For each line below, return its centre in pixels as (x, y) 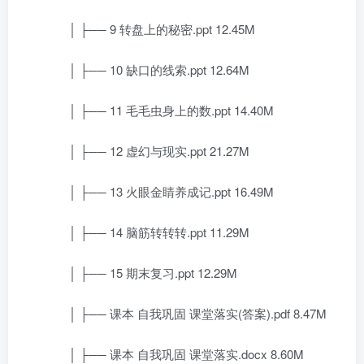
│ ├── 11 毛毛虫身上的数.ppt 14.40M (159, 110)
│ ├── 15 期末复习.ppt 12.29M (141, 273)
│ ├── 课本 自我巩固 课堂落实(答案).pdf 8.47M (186, 313)
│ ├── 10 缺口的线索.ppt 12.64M (147, 69)
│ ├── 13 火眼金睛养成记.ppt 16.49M (159, 191)
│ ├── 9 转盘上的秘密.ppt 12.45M (150, 29)
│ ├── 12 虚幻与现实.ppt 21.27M (147, 151)
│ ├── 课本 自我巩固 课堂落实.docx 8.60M (174, 354)
